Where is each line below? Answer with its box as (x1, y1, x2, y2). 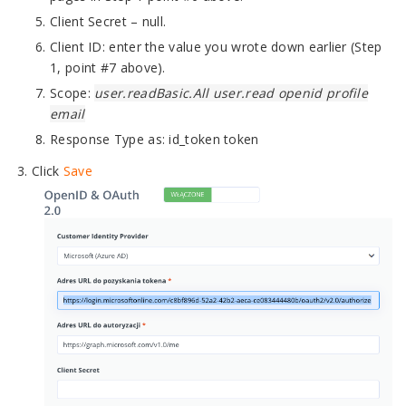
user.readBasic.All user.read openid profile (94, 84, 369, 102)
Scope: (50, 84, 95, 102)
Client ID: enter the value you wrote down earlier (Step (50, 38, 382, 56)
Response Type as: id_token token (50, 130, 259, 149)
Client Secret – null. (50, 13, 167, 31)
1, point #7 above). (50, 59, 166, 77)
